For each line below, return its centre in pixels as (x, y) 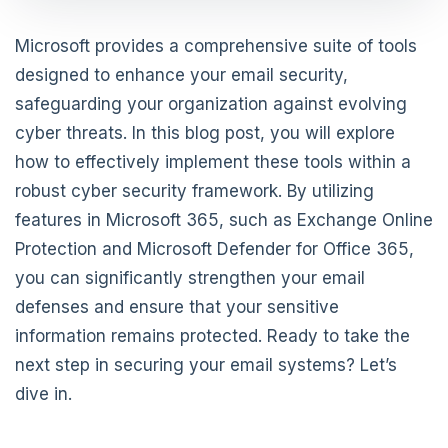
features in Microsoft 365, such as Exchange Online (224, 220)
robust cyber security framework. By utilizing (194, 191)
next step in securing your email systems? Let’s (206, 365)
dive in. (43, 394)
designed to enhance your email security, (181, 75)
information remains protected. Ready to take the (212, 336)
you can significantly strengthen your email (190, 278)
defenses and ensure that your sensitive (177, 307)
